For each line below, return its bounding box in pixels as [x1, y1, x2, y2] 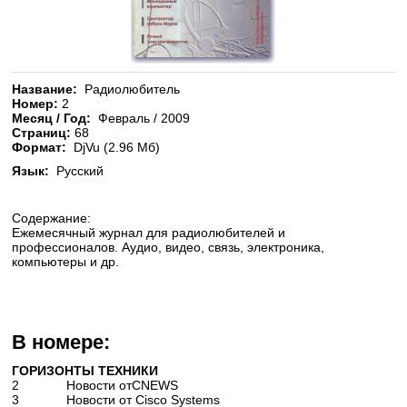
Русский [49, 164, 104, 178]
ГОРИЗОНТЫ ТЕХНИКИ [12, 363, 159, 378]
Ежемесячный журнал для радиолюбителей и [12, 225, 286, 240]
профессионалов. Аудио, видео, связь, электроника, [12, 240, 325, 254]
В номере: [12, 331, 111, 353]
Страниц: [12, 125, 72, 140]
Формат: [12, 140, 67, 154]
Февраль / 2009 [91, 111, 191, 125]
